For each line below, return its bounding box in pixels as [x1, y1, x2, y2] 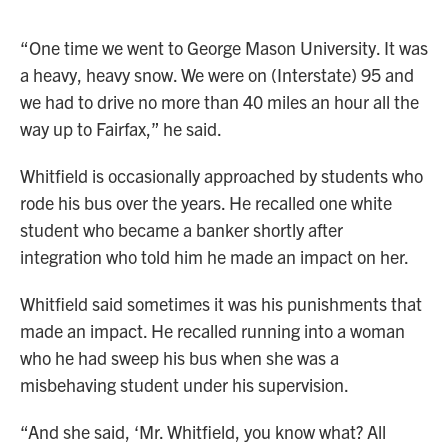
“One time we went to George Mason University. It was [20, 36, 428, 60]
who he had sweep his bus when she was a [20, 346, 339, 370]
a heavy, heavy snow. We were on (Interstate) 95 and [20, 63, 414, 87]
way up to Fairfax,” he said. [20, 117, 222, 141]
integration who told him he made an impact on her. [20, 245, 409, 269]
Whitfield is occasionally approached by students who [20, 164, 423, 188]
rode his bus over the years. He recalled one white [20, 191, 392, 215]
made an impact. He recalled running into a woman [20, 319, 405, 343]
